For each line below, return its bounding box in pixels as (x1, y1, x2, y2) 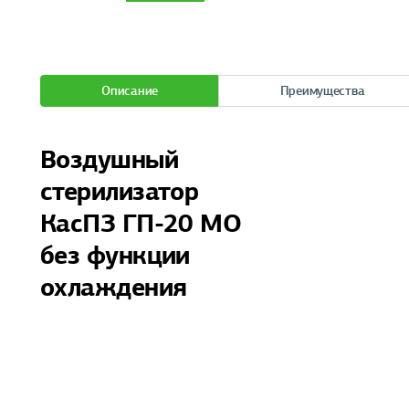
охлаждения (40, 271, 187, 303)
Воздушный (40, 143, 178, 175)
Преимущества (279, 82, 365, 99)
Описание (101, 82, 159, 99)
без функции (40, 239, 190, 271)
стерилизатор (40, 175, 199, 207)
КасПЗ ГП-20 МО (40, 207, 242, 239)
